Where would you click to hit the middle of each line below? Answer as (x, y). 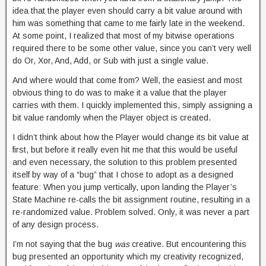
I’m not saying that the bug (64, 244)
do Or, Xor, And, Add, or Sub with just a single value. (110, 61)
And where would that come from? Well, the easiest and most (127, 80)
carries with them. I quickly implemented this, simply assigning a (132, 105)
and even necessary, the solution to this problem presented (125, 162)
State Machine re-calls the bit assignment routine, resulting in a (131, 199)
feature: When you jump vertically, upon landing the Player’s (125, 187)
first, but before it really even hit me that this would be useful (125, 150)
